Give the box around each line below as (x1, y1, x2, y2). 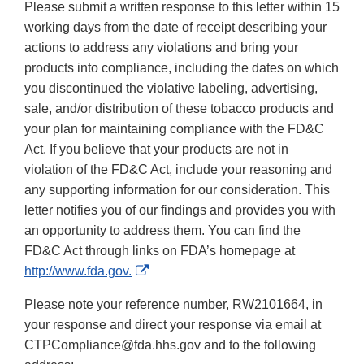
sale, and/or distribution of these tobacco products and (24, 102, 334, 116)
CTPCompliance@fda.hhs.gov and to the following (24, 338, 316, 353)
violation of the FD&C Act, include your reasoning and (24, 162, 332, 177)
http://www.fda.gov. (24, 264, 132, 279)
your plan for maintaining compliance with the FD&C (24, 122, 324, 136)
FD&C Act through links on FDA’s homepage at (24, 244, 295, 258)
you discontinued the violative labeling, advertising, (24, 81, 318, 96)
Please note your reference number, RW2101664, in (24, 297, 323, 312)
